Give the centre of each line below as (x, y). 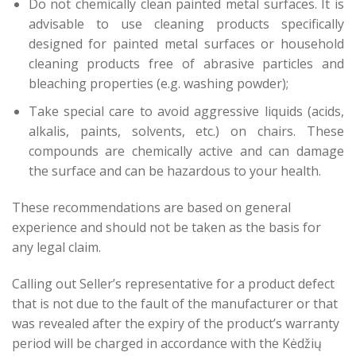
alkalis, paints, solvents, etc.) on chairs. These (186, 131)
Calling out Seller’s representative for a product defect (173, 283)
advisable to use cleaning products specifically (186, 24)
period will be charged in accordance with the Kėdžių (167, 343)
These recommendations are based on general (151, 207)
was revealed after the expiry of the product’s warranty (176, 323)
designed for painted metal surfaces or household (186, 44)
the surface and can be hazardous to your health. (174, 170)
